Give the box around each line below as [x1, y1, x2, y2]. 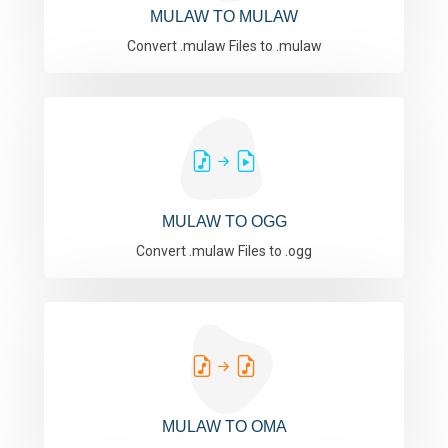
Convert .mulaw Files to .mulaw [126, 38, 322, 54]
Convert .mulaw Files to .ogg [136, 243, 312, 259]
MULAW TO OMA [161, 418, 287, 435]
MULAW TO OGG [161, 213, 287, 230]
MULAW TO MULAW [150, 8, 298, 25]
